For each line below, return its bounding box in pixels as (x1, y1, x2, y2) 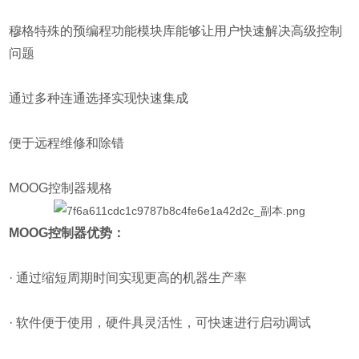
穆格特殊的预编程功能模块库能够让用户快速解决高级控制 (9, 24, 343, 38)
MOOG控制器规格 (9, 181, 113, 196)
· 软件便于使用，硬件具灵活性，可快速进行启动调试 (9, 316, 312, 330)
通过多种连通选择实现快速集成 (9, 91, 189, 106)
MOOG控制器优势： (9, 226, 126, 240)
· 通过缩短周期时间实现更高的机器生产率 (9, 271, 248, 285)
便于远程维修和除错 (9, 136, 125, 151)
